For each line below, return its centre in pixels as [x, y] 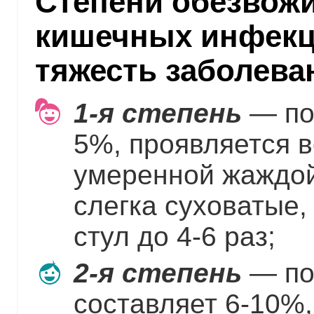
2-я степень [157, 273]
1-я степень [157, 113]
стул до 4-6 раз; [174, 236]
